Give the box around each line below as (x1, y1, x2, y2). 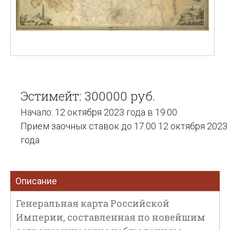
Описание (15, 176, 57, 186)
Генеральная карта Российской (16, 197, 169, 209)
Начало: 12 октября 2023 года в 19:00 (21, 107, 177, 118)
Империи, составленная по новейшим (16, 211, 205, 223)
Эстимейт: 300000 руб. (21, 88, 155, 104)
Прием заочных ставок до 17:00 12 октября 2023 (21, 121, 227, 131)
